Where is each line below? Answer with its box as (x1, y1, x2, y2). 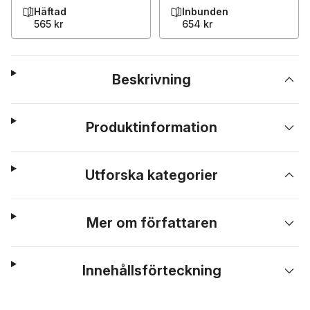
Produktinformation (86, 119, 218, 136)
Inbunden (182, 6, 228, 17)
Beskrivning (112, 71, 192, 88)
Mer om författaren (86, 215, 217, 231)
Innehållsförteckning (82, 262, 221, 279)
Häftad (34, 6, 66, 17)
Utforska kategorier (85, 167, 219, 183)
